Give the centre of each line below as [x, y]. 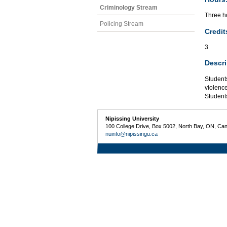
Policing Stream [122, 24]
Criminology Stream [129, 7]
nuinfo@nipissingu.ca [132, 134]
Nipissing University [133, 118]
